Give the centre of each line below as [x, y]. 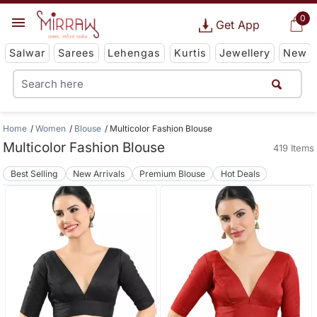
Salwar [27, 53]
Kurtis [190, 53]
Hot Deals [240, 173]
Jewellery [244, 53]
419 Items [293, 148]
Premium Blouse [173, 173]
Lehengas [134, 53]
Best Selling [35, 173]
